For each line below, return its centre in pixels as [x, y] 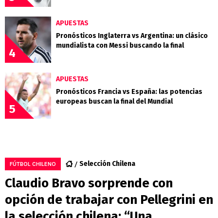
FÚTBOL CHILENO [33, 164]
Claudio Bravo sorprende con [89, 183]
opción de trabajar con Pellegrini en [109, 200]
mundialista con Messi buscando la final [120, 46]
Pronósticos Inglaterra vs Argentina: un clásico [132, 36]
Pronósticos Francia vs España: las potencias [129, 92]
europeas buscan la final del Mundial [114, 102]
